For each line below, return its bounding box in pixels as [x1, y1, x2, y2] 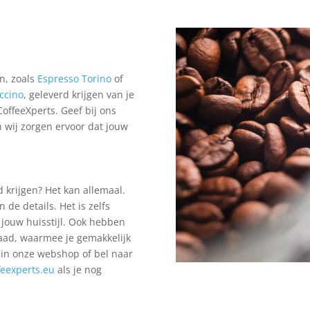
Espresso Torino [37, 72, 112, 86]
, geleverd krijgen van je [24, 88, 135, 102]
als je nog [55, 263, 102, 277]
